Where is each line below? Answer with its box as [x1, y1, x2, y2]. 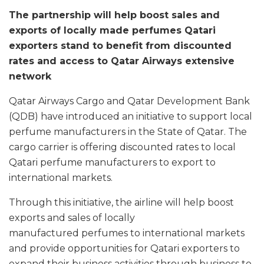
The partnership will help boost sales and [9, 9, 220, 21]
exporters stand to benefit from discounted [9, 39, 232, 51]
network [9, 70, 51, 82]
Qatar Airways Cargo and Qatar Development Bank [9, 95, 250, 107]
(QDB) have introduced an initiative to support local [9, 110, 252, 122]
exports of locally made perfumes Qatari [9, 24, 216, 36]
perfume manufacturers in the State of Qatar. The [9, 126, 247, 137]
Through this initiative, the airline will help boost [9, 196, 234, 208]
